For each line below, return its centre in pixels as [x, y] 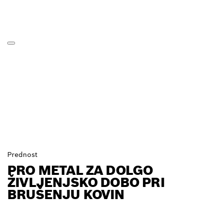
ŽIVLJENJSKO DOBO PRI [86, 182]
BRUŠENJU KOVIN [66, 194]
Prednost [22, 154]
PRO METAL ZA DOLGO [80, 170]
